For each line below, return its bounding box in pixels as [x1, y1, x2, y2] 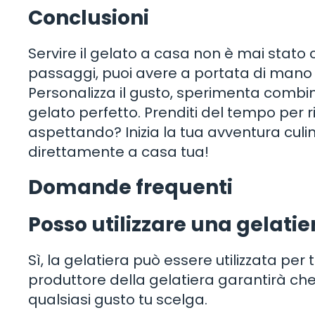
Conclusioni [28, 4, 149, 32]
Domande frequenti [28, 174, 233, 202]
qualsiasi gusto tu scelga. [28, 290, 207, 310]
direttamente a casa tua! [28, 142, 209, 162]
